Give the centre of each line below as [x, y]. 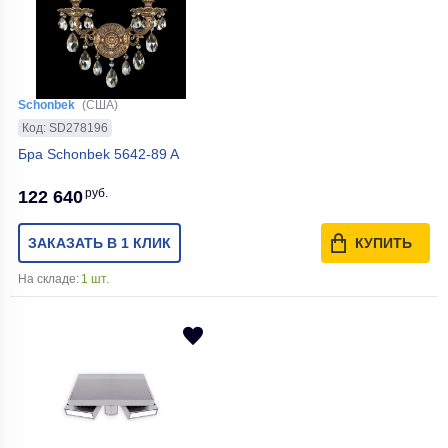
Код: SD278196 [65, 127]
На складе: [48, 278]
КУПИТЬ [383, 242]
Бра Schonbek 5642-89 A [98, 153]
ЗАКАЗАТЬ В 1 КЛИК [99, 242]
